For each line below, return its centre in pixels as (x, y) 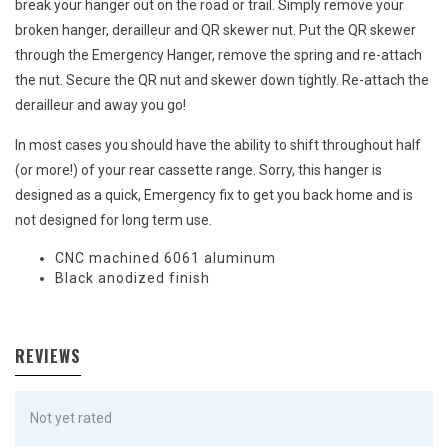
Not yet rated (71, 418)
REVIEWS (48, 356)
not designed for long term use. (113, 220)
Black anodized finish (132, 278)
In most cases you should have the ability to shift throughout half (218, 145)
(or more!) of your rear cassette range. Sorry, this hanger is (198, 170)
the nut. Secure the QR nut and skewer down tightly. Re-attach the (222, 80)
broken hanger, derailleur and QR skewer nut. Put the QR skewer (215, 30)
